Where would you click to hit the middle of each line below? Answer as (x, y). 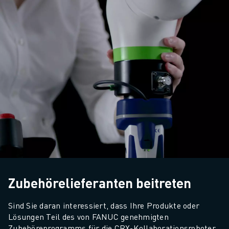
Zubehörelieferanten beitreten (100, 183)
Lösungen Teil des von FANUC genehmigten (88, 216)
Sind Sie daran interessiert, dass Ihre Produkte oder (104, 205)
